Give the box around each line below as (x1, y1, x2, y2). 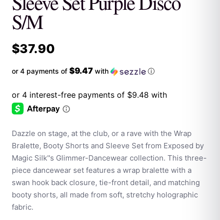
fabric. (12, 202, 33, 212)
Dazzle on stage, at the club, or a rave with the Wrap (12, 129, 192, 138)
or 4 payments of (12, 66, 69, 75)
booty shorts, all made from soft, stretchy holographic (12, 190, 198, 200)
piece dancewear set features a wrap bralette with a (12, 165, 192, 175)
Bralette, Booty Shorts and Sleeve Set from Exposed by (12, 141, 204, 151)
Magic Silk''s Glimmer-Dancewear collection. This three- (12, 153, 207, 163)
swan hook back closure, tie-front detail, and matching (12, 178, 200, 188)
